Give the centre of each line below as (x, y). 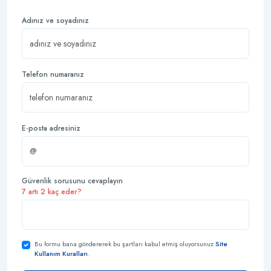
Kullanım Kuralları (61, 253)
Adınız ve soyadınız (55, 20)
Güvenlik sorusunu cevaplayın (72, 181)
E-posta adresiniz (51, 128)
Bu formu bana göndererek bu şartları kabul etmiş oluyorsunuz (125, 243)
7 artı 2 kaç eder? (52, 191)
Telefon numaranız (53, 74)
